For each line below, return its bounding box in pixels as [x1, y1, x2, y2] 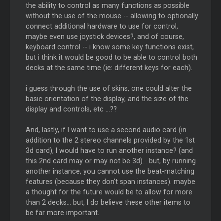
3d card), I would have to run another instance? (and [25, 147, 193, 155]
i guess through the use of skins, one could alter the [25, 84, 192, 93]
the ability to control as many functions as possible [25, 1, 189, 10]
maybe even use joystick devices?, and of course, [25, 33, 184, 41]
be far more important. [25, 209, 99, 217]
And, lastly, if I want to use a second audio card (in [25, 126, 186, 134]
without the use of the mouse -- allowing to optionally [25, 12, 198, 20]
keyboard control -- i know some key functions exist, [25, 43, 194, 51]
